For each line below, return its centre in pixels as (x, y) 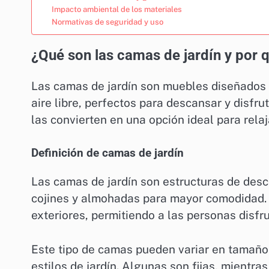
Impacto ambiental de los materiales (116, 9)
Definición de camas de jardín (107, 153)
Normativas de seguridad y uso (107, 22)
